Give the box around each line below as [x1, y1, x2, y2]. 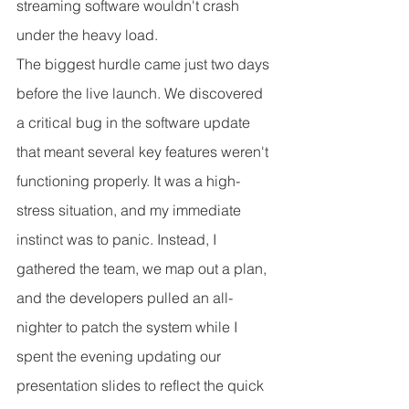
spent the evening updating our [16, 347, 225, 366]
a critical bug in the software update [16, 113, 254, 132]
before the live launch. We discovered [16, 84, 267, 103]
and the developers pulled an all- [16, 288, 233, 308]
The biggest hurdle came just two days [16, 55, 273, 74]
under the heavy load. [16, 26, 158, 45]
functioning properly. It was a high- [16, 172, 240, 191]
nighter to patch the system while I [16, 318, 241, 337]
